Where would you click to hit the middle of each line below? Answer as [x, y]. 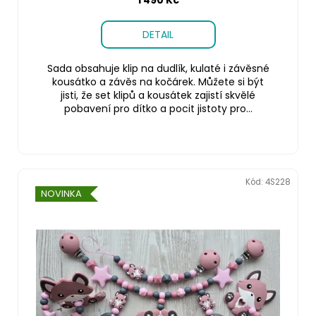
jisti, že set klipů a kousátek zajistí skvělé [158, 95]
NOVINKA [61, 193]
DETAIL [158, 34]
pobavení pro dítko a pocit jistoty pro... [158, 108]
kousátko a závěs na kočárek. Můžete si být [158, 81]
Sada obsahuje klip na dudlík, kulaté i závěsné [158, 68]
